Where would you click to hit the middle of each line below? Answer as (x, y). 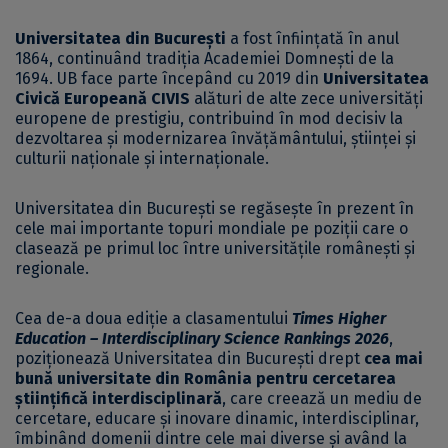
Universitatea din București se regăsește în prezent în (214, 209)
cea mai (393, 359)
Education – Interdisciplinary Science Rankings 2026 (202, 339)
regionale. (52, 269)
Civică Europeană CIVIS (102, 99)
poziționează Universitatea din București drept (189, 359)
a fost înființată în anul (312, 39)
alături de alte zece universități (306, 99)
